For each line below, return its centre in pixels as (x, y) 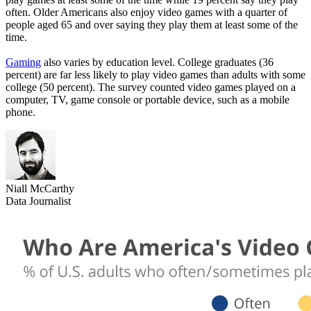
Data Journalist (38, 201)
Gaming (23, 62)
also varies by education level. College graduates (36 (157, 62)
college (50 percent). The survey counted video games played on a (151, 87)
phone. (20, 112)
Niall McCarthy (40, 189)
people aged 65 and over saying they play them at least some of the (152, 25)
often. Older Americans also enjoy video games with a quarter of (146, 12)
